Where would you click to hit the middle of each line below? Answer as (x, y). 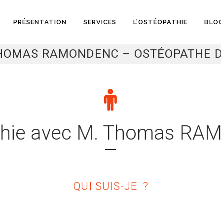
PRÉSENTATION (40, 22)
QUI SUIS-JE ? (110, 186)
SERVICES (100, 22)
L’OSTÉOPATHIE (160, 22)
